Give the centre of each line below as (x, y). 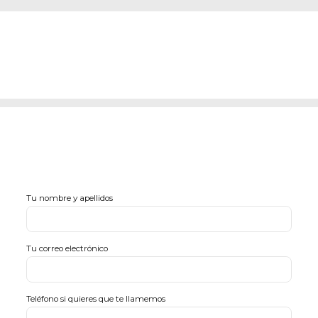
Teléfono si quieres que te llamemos (96, 299)
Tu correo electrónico (67, 249)
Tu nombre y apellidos (70, 198)
